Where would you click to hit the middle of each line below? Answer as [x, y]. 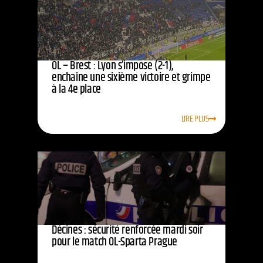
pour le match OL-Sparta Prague [115, 242]
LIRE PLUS [195, 119]
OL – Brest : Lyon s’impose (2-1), [112, 66]
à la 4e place [76, 90]
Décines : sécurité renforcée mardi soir [127, 231]
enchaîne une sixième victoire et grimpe [131, 78]
